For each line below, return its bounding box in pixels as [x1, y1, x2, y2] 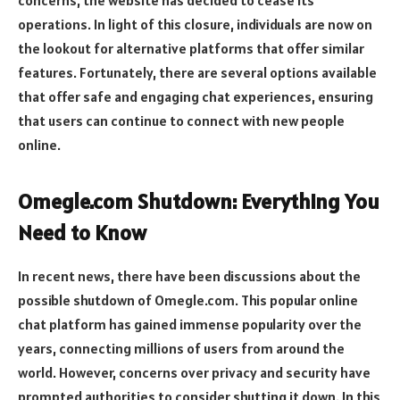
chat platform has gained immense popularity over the [18, 314, 362, 333]
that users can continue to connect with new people [18, 111, 345, 129]
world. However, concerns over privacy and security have [18, 362, 371, 381]
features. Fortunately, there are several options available [18, 62, 377, 81]
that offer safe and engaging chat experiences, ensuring [18, 87, 373, 105]
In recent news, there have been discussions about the [18, 266, 361, 285]
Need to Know [18, 218, 146, 246]
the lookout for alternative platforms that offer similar [18, 38, 364, 57]
